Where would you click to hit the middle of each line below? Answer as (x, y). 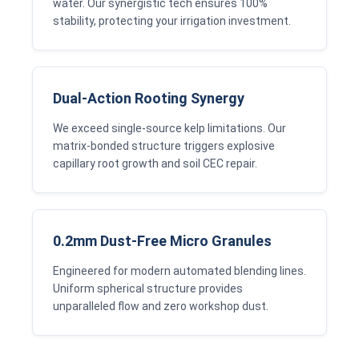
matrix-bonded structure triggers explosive (164, 146)
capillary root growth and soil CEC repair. (155, 163)
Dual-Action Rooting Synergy (149, 98)
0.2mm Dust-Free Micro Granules (162, 241)
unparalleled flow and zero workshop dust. (161, 306)
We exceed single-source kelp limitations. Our (169, 128)
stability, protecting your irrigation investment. (172, 21)
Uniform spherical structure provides (148, 288)
